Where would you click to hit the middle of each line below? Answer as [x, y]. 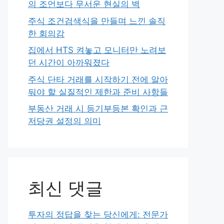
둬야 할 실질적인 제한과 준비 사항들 [98, 92]
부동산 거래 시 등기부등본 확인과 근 [98, 108]
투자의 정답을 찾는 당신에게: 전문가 [98, 214]
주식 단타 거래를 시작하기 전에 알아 [98, 79]
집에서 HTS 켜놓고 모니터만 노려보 [97, 50]
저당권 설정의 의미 [64, 121]
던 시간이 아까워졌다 [69, 62]
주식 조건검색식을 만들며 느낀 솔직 [97, 21]
